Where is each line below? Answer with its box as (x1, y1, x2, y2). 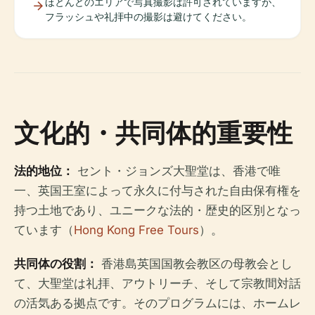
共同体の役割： (14, 257, 98, 271)
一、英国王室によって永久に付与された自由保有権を (14, 184, 301, 198)
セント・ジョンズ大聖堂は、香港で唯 (74, 164, 281, 179)
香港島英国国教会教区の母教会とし (98, 257, 292, 271)
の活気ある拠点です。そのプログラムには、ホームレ (14, 296, 301, 311)
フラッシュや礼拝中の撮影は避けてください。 (45, 11, 252, 23)
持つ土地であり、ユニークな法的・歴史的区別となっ (14, 203, 301, 218)
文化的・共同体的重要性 (14, 115, 292, 150)
